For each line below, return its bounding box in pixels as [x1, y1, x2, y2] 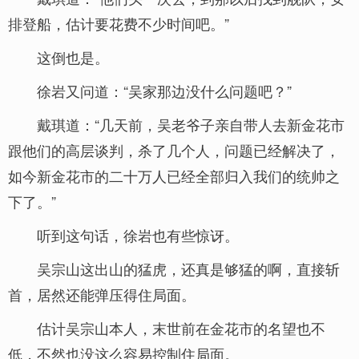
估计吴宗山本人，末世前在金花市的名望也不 [37, 317, 325, 338]
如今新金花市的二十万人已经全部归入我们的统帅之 [8, 165, 340, 186]
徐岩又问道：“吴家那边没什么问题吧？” [37, 80, 292, 101]
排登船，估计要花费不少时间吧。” [8, 13, 229, 34]
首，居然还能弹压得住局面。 [8, 284, 196, 305]
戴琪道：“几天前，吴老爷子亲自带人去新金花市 [37, 114, 345, 135]
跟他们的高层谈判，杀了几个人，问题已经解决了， [8, 139, 340, 160]
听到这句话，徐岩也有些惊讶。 [37, 224, 239, 245]
